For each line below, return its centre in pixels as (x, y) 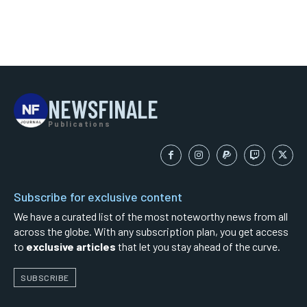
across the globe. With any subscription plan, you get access (151, 232)
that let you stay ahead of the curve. (198, 247)
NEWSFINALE (103, 109)
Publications (79, 124)
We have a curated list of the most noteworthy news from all (151, 217)
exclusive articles (71, 247)
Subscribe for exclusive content (98, 197)
